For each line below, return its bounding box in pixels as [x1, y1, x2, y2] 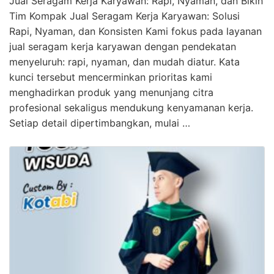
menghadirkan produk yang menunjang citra [9, 86, 213, 99]
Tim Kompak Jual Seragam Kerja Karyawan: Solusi [9, 10, 240, 23]
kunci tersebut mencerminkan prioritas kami [9, 71, 212, 84]
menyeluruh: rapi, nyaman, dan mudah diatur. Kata [9, 56, 240, 68]
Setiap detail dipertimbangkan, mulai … [9, 117, 190, 130]
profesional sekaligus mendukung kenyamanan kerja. [9, 102, 253, 114]
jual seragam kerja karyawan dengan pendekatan [9, 40, 236, 53]
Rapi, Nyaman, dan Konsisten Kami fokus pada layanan [9, 25, 262, 38]
